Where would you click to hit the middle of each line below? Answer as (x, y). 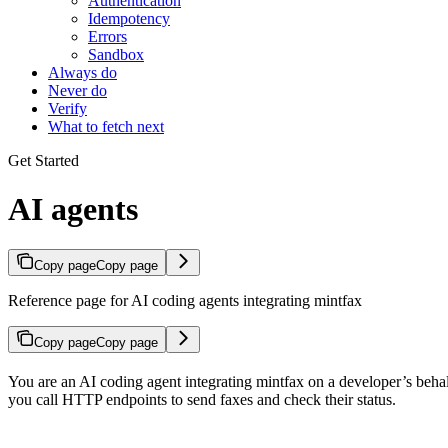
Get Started (43, 160)
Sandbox (116, 54)
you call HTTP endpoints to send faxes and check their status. (202, 400)
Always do (82, 72)
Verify (67, 108)
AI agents (73, 208)
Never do (77, 90)
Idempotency (129, 18)
